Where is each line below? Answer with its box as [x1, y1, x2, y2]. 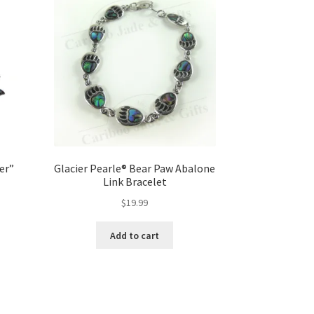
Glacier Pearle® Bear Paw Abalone [54, 161, 216, 176]
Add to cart [110, 228, 160, 242]
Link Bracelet [102, 175, 167, 189]
